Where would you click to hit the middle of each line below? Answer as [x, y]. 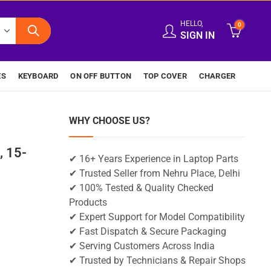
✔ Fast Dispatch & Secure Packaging [147, 232]
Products [88, 203]
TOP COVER [165, 76]
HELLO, [192, 23]
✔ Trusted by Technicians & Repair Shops [157, 261]
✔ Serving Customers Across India [142, 246]
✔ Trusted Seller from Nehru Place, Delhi [154, 174]
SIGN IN [198, 36]
